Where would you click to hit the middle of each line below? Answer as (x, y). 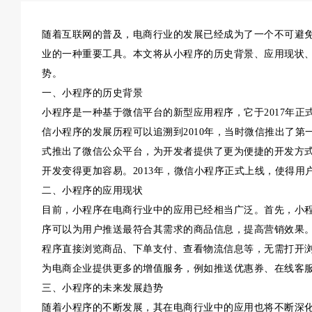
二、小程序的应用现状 (92, 190)
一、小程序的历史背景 (92, 93)
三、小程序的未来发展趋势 (102, 288)
